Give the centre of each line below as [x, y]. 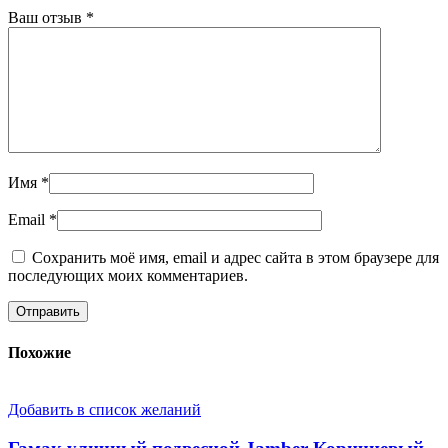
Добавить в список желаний [104, 409]
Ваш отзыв [47, 18]
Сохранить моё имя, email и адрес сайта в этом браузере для [235, 258]
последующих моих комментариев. [128, 276]
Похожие [39, 352]
